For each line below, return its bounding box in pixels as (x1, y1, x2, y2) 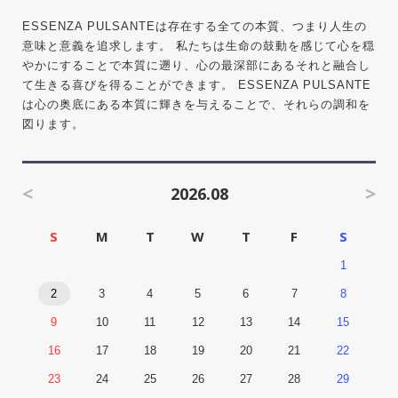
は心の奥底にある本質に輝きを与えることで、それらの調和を (21, 98, 370, 111)
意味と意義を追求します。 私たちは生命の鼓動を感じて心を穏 (21, 39, 375, 52)
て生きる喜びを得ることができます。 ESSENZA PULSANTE (21, 78, 371, 92)
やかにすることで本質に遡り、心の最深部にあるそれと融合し (21, 59, 370, 72)
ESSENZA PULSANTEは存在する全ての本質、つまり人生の (21, 20, 367, 33)
